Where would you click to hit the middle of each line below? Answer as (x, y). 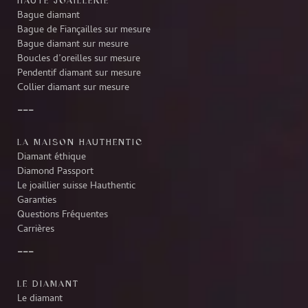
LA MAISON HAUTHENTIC (80, 141)
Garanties (37, 200)
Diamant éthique (52, 157)
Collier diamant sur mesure (73, 88)
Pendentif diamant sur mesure (79, 73)
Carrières (36, 229)
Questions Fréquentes (63, 215)
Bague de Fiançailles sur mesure (84, 30)
